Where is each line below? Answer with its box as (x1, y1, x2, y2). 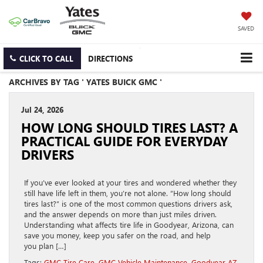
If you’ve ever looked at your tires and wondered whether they (24, 177, 237, 188)
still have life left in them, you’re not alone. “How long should (24, 188, 231, 198)
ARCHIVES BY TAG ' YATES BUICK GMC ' (9, 76, 162, 88)
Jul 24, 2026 (21, 104, 63, 115)
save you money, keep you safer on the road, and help (24, 230, 211, 241)
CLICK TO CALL (19, 53, 73, 64)
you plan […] (24, 241, 66, 251)
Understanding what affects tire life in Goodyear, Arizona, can (24, 220, 234, 230)
